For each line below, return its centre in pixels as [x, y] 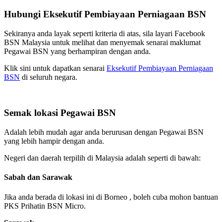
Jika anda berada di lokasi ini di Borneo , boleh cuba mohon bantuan [111, 197]
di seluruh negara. [49, 77]
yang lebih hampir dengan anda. [54, 141]
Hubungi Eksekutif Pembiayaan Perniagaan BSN [105, 14]
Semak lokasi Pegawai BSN [60, 113]
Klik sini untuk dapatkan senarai [55, 68]
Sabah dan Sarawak [38, 177]
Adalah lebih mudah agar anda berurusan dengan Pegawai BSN [104, 132]
